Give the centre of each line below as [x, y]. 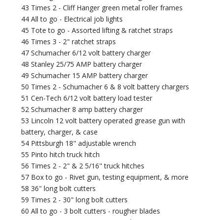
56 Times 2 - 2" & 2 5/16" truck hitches [83, 166]
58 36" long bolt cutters [59, 189]
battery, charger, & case [60, 132]
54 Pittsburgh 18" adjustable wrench [79, 143]
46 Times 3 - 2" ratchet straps [69, 42]
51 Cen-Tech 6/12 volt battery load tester [87, 98]
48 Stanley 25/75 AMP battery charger [82, 64]
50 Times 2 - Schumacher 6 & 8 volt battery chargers [105, 87]
